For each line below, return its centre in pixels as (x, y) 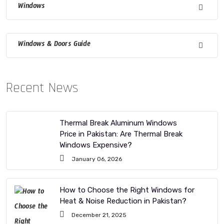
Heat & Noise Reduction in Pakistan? (123, 201)
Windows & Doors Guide (54, 45)
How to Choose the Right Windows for (127, 190)
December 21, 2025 (98, 215)
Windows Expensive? (96, 145)
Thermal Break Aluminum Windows (118, 123)
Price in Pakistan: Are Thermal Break (121, 134)
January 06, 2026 (96, 159)
